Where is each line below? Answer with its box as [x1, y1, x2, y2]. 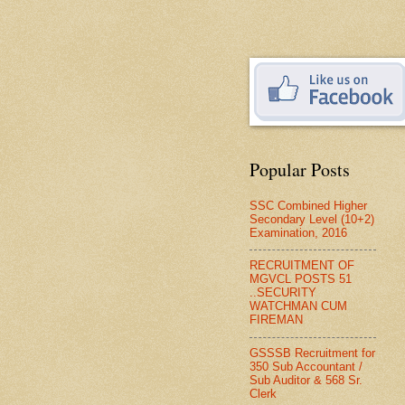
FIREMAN [250, 313, 303, 327]
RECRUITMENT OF [250, 259, 354, 273]
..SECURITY [250, 286, 316, 300]
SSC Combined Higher [250, 198, 367, 212]
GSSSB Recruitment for [250, 345, 375, 360]
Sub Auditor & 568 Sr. [250, 372, 363, 387]
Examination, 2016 [250, 225, 347, 240]
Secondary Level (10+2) [250, 212, 374, 226]
